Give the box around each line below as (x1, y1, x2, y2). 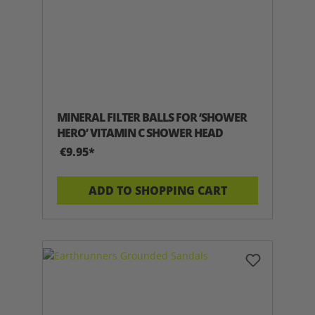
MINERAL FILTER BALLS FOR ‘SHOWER (57, 109, 247, 125)
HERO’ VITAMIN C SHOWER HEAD (57, 124, 223, 141)
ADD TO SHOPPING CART (88, 182, 227, 198)
